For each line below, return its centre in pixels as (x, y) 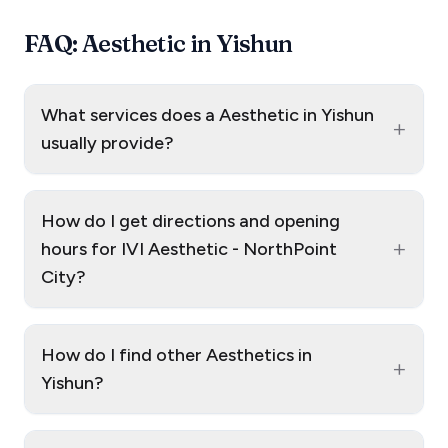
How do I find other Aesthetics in (176, 355)
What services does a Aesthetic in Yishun (207, 115)
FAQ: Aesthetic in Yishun (158, 44)
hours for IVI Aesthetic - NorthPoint (189, 249)
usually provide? (107, 143)
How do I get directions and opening (190, 221)
